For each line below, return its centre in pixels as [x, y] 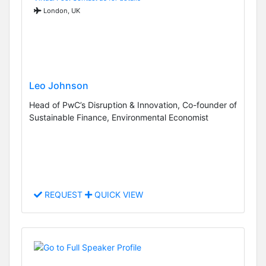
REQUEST [64, 195]
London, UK [61, 10]
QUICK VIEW [118, 195]
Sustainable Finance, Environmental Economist [119, 118]
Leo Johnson [59, 86]
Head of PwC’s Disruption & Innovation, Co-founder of [133, 105]
